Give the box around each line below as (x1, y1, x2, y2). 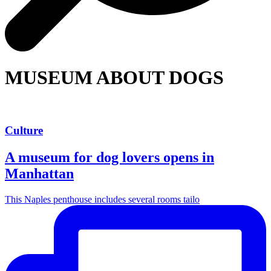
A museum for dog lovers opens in (5, 149, 214, 166)
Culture (5, 124, 43, 137)
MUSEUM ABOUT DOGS (5, 67, 224, 89)
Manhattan (5, 166, 74, 182)
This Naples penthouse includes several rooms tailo (5, 194, 200, 205)
